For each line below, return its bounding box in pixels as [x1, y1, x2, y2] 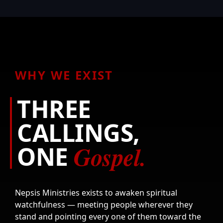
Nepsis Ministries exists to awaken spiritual [15, 187, 177, 198]
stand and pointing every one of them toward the [15, 211, 201, 222]
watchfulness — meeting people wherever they [15, 199, 193, 210]
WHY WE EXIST [15, 67, 113, 83]
